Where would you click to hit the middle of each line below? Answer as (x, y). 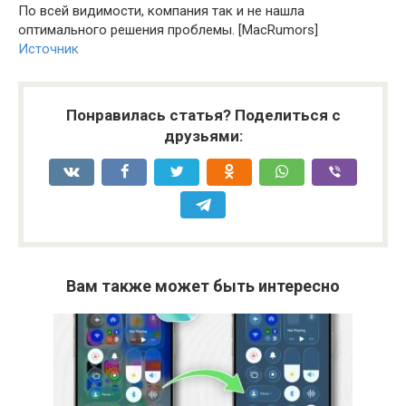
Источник (48, 49)
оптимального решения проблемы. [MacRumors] (168, 30)
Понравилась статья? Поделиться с (203, 116)
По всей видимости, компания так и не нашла (161, 11)
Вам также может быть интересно (203, 286)
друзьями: (203, 136)
